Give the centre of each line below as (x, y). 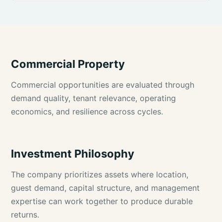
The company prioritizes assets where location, (100, 174)
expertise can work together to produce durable (102, 201)
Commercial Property (68, 64)
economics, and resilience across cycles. (87, 111)
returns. (25, 215)
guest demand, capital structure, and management (106, 188)
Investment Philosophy (73, 154)
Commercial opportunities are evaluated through (103, 85)
